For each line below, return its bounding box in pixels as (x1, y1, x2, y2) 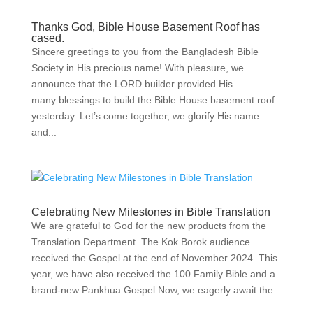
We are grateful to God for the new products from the (31, 220, 266, 231)
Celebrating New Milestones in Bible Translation (31, 206, 270, 218)
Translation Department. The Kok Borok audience (31, 236, 250, 247)
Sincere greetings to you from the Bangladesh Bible (31, 46, 259, 57)
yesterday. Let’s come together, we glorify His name (31, 110, 259, 122)
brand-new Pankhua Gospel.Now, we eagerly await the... (31, 284, 282, 296)
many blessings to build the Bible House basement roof (31, 94, 275, 105)
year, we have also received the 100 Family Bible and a (31, 268, 275, 279)
